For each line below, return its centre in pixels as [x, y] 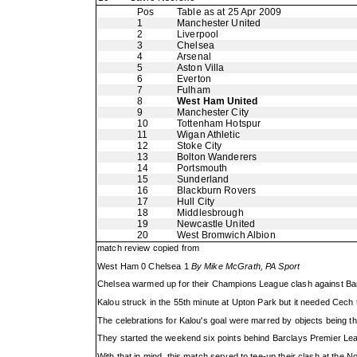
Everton [194, 79]
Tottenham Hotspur [219, 124]
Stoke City [200, 146]
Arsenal [194, 57]
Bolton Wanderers [217, 157]
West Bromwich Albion [226, 235]
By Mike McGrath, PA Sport [245, 266]
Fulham [194, 90]
